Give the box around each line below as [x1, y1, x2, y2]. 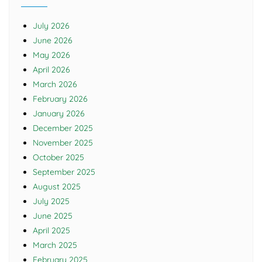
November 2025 [33, 137, 93, 149]
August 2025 [33, 181, 81, 192]
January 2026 [33, 108, 85, 119]
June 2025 [33, 211, 73, 222]
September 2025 [33, 167, 95, 178]
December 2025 [33, 123, 93, 134]
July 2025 [33, 196, 70, 207]
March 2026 [33, 79, 77, 90]
